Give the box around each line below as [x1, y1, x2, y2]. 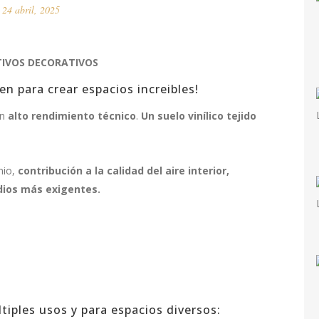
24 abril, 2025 [2, 3, 60, 17]
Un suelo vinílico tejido [141, 109, 256, 123]
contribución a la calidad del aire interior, [18, 164, 229, 178]
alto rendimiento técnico [8, 109, 136, 123]
